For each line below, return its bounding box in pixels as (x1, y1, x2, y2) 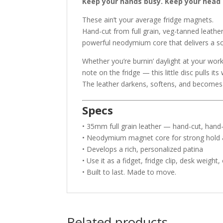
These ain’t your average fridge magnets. (82, 15, 214, 25)
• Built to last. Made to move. (82, 167, 177, 177)
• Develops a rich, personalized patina (82, 144, 204, 154)
